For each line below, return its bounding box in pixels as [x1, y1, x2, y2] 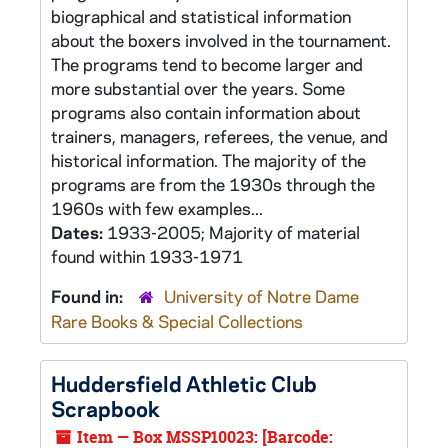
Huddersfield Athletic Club [51, 369, 317, 397]
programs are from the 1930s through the [51, 173, 375, 195]
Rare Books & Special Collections [51, 310, 303, 332]
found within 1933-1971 [51, 245, 243, 267]
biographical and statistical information [51, 5, 351, 27]
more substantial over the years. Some [51, 77, 345, 99]
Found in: [51, 285, 127, 307]
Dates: [51, 221, 107, 243]
